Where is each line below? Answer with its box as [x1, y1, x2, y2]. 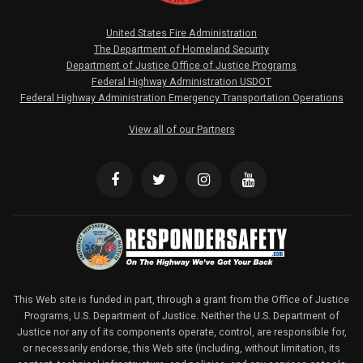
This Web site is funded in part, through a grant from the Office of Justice [14, 293, 349, 305]
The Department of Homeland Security [94, 43, 269, 56]
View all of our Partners [128, 123, 235, 136]
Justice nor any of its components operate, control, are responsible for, [16, 325, 347, 338]
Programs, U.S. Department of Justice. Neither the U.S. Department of [23, 309, 340, 322]
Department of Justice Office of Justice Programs [66, 59, 297, 72]
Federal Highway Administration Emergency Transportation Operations [19, 92, 344, 105]
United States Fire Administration [106, 27, 257, 40]
